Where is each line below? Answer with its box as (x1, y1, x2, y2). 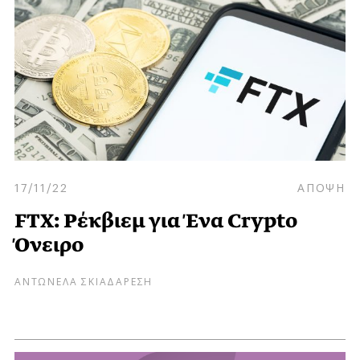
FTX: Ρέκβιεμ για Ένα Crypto (14, 207, 297, 235)
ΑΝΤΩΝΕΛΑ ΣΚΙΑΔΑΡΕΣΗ (14, 272, 153, 288)
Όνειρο (14, 231, 84, 260)
